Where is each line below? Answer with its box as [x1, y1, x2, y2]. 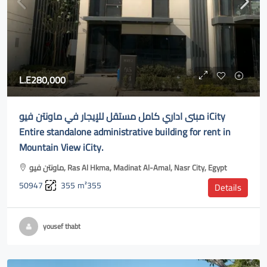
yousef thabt [43, 219, 80, 233]
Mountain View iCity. [19, 138, 103, 156]
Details [215, 179, 241, 196]
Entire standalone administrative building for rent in [19, 123, 231, 141]
